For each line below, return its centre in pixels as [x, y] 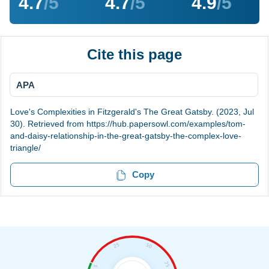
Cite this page [134, 55]
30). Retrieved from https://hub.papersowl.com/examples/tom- [128, 124]
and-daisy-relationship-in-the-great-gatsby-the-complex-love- [126, 136]
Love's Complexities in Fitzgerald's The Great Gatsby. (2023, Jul [132, 112]
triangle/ [26, 148]
